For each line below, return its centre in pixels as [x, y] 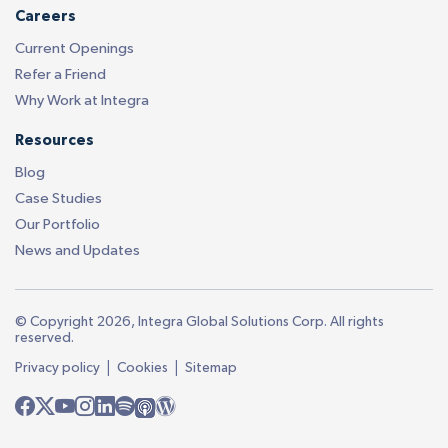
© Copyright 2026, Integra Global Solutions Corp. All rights [199, 321]
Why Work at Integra [82, 100]
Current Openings [74, 48]
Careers [45, 16]
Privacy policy [57, 367]
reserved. [44, 337]
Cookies [142, 367]
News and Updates [77, 250]
